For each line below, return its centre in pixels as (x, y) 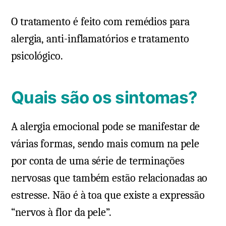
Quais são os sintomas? (104, 97)
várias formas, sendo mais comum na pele (105, 144)
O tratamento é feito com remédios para (100, 21)
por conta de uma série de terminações (98, 161)
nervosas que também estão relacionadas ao (109, 178)
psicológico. (37, 56)
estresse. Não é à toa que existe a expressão (108, 195)
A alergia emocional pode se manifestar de (106, 126)
